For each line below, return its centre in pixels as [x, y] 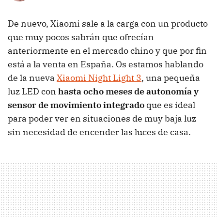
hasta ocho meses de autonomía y [128, 92]
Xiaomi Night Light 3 [99, 78]
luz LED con [33, 92]
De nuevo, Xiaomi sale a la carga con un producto [108, 24]
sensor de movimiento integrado [76, 105]
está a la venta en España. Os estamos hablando [106, 64]
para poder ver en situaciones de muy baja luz [102, 119]
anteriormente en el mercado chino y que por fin [107, 51]
